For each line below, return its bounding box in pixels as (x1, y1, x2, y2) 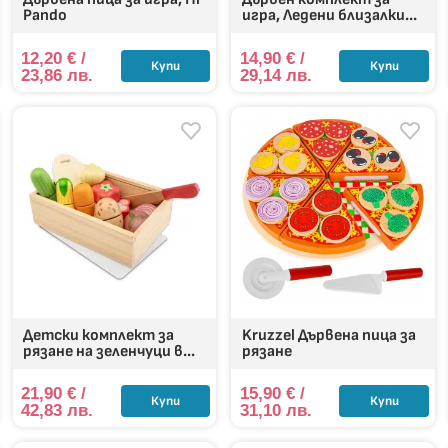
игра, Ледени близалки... (241, 6, 417, 26)
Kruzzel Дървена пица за (241, 325, 416, 345)
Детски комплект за (22, 325, 174, 345)
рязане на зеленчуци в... (22, 341, 195, 361)
